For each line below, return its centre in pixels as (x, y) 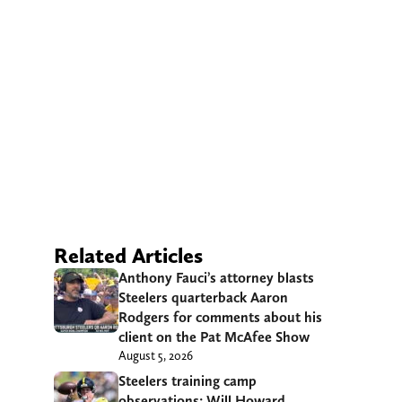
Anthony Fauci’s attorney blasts (216, 277)
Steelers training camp (188, 380)
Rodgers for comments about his (220, 317)
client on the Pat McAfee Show (214, 336)
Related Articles (128, 255)
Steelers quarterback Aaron (203, 297)
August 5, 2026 (156, 355)
